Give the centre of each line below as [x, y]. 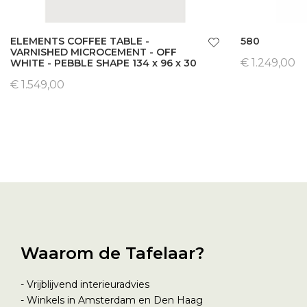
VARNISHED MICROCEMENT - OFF [94, 52]
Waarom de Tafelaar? [112, 253]
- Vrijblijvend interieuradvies [85, 284]
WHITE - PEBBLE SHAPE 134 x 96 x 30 [103, 63]
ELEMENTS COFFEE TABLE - [80, 41]
